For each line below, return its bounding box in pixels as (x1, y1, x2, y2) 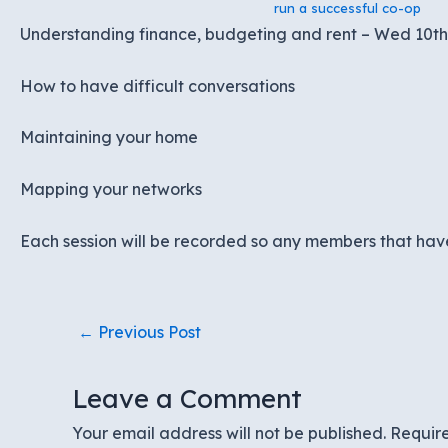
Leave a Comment (72, 381, 302, 415)
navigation (51, 346, 135, 367)
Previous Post (94, 321, 201, 342)
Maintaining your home (20, 127, 198, 148)
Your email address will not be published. (72, 422, 386, 443)
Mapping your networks (20, 179, 202, 200)
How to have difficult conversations (20, 75, 295, 96)
